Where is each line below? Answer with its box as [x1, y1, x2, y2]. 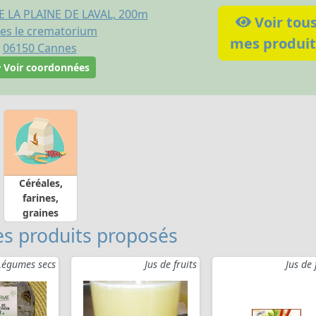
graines [23, 205, 59, 219]
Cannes [37, 39, 77, 56]
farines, [23, 190, 59, 205]
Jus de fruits [145, 257, 197, 272]
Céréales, [18, 176, 63, 190]
